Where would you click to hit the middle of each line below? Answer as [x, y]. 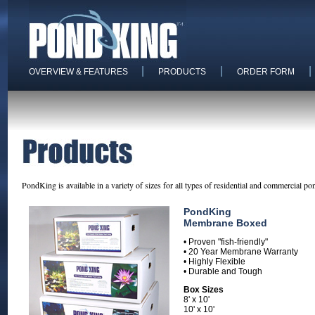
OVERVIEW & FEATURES [79, 72]
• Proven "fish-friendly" [225, 242]
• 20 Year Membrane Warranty [240, 252]
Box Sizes [203, 290]
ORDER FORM [265, 72]
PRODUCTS [182, 72]
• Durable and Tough [223, 271]
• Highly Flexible [214, 262]
